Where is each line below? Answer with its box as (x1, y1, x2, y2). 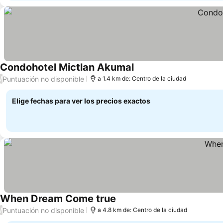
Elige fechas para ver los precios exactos (12, 97, 150, 105)
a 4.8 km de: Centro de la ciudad (98, 206, 187, 214)
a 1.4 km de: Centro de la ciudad (98, 75, 186, 82)
